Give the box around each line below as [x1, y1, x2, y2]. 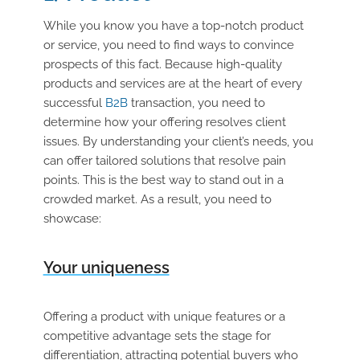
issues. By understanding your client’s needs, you [43, 134, 313, 149]
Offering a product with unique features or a [43, 309, 285, 324]
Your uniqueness [43, 258, 170, 277]
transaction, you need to [127, 96, 265, 110]
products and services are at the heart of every [43, 76, 302, 91]
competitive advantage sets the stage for [43, 329, 271, 343]
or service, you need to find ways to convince [43, 38, 294, 52]
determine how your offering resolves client [43, 115, 286, 129]
